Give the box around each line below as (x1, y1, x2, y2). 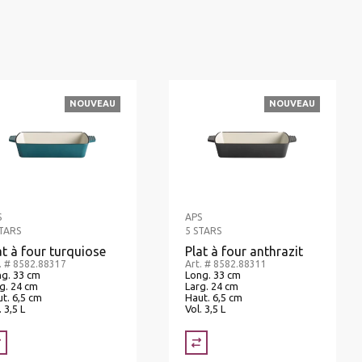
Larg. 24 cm (184, 280, 238, 293)
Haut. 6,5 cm (184, 292, 242, 304)
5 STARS (184, 225, 221, 237)
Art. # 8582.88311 (184, 259, 267, 270)
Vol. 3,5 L (184, 303, 225, 315)
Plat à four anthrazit (184, 244, 303, 259)
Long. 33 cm (184, 269, 241, 281)
